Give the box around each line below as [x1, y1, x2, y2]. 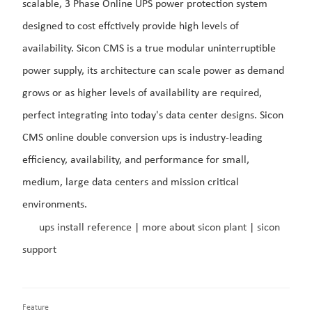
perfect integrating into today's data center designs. [22, 110, 260, 122]
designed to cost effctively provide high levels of [22, 21, 239, 33]
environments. [22, 199, 87, 211]
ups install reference [38, 222, 132, 234]
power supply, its [22, 65, 97, 77]
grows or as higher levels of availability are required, [22, 88, 262, 100]
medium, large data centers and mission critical [22, 177, 239, 189]
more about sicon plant [141, 222, 247, 234]
